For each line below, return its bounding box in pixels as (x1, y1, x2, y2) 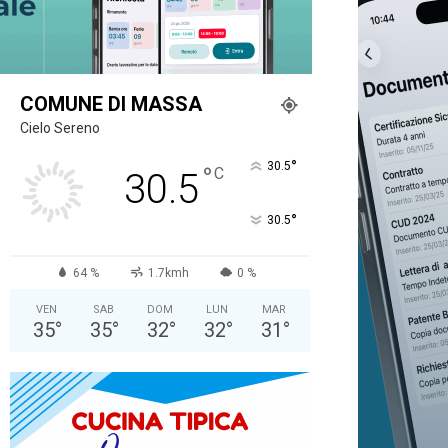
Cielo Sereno (20, 119, 100, 136)
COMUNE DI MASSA (20, 91, 202, 116)
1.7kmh (147, 265, 189, 280)
